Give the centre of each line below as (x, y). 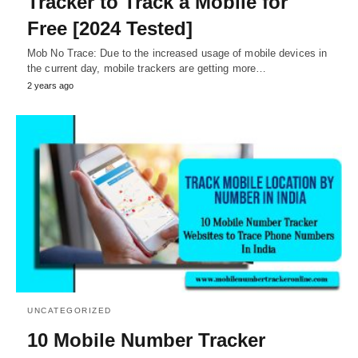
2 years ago (50, 86)
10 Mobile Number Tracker (146, 340)
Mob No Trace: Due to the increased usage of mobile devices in (177, 54)
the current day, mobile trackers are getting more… (147, 69)
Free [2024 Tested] (110, 29)
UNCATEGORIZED (70, 310)
